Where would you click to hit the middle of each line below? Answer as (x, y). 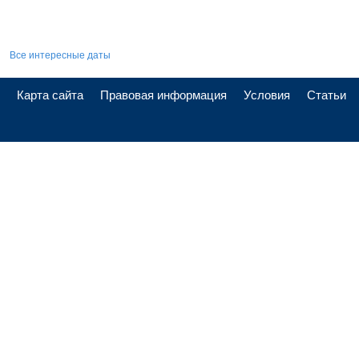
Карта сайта (50, 94)
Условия (266, 94)
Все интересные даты (60, 54)
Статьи (326, 94)
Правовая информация (163, 94)
